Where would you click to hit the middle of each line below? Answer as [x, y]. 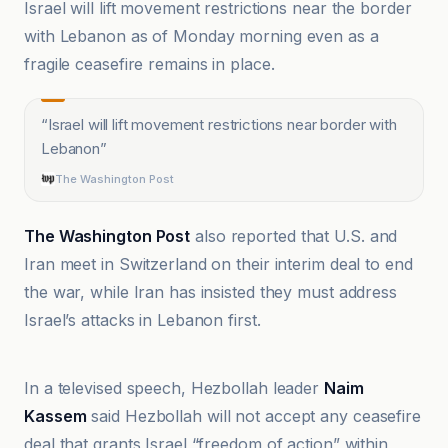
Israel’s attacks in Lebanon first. [142, 320]
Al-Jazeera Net [101, 331]
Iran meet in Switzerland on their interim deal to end [218, 264]
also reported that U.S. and [294, 236]
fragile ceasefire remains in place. [149, 64]
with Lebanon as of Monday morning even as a [201, 36]
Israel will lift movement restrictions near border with [222, 124]
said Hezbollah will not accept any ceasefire [253, 416]
